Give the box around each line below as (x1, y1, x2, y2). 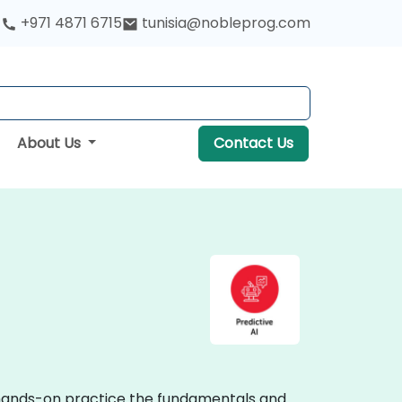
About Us (16, 133, 84, 153)
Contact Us (213, 133, 293, 153)
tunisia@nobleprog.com (142, 13, 310, 33)
